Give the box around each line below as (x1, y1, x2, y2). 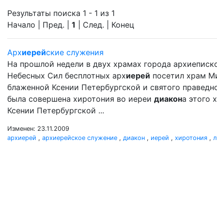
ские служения (46, 47, 104, 57)
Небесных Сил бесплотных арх (7, 71, 126, 80)
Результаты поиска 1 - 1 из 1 (7, 8, 115, 18)
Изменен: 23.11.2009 (7, 125, 69, 132)
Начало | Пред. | (7, 20, 72, 30)
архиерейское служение (42, 134, 117, 141)
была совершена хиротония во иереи (7, 94, 154, 104)
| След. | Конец (76, 20, 134, 30)
